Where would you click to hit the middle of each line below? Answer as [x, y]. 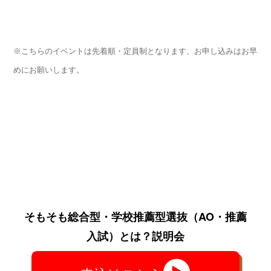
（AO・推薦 [217, 216]
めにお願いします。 [48, 70]
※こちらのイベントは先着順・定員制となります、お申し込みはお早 [135, 51]
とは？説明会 [152, 236]
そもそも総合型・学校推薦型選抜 [106, 216]
